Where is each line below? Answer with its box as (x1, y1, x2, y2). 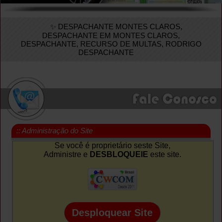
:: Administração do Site (16, 126, 93, 135)
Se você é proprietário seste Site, (54, 141, 170, 150)
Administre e (43, 150, 90, 159)
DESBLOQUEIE (89, 150, 148, 159)
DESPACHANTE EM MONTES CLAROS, (42, 31, 180, 40)
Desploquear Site (72, 207, 153, 218)
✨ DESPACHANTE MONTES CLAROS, (50, 22, 182, 31)
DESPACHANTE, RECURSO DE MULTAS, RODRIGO (20, 39, 202, 48)
